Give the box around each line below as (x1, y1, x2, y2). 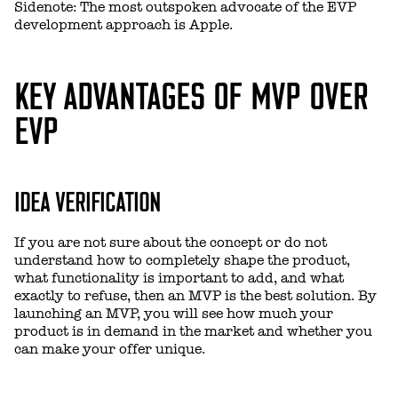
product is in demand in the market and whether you (14, 322, 372, 339)
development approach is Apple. (14, 16, 233, 33)
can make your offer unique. (14, 340, 205, 357)
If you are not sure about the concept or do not (14, 234, 327, 251)
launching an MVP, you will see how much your (14, 305, 333, 322)
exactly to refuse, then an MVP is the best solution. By (14, 287, 377, 304)
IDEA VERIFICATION (14, 183, 161, 216)
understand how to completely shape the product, (14, 251, 350, 268)
